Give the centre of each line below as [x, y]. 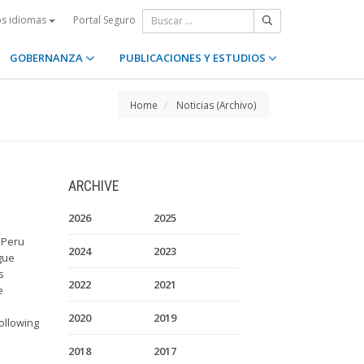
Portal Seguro [104, 19]
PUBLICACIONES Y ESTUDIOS [193, 58]
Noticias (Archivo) [217, 105]
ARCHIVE [93, 186]
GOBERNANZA [48, 58]
